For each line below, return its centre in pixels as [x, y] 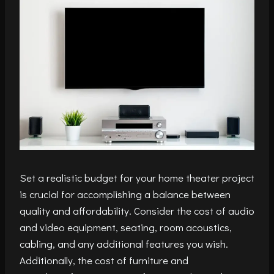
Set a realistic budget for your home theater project [137, 178]
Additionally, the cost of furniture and [104, 261]
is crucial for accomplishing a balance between [125, 194]
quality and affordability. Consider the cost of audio [137, 211]
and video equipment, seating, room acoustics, [126, 228]
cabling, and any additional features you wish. [124, 244]
